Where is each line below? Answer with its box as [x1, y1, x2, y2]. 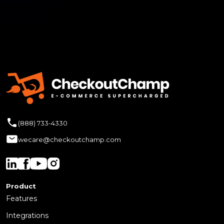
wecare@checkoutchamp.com [18, 135, 121, 143]
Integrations [6, 211, 48, 220]
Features [6, 194, 37, 203]
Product [6, 182, 36, 190]
